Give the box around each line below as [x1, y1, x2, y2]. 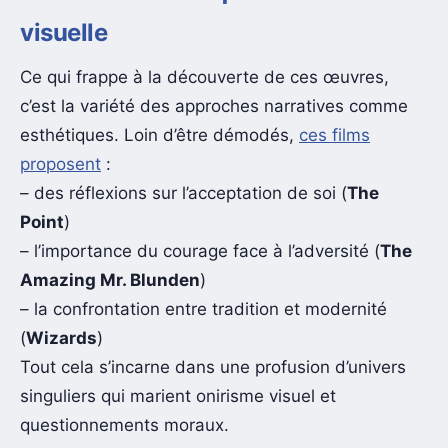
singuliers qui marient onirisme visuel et [20, 385, 336, 406]
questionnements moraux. [20, 414, 229, 435]
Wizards [26, 327, 97, 348]
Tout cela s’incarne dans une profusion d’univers [20, 356, 406, 377]
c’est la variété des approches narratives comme [20, 95, 408, 116]
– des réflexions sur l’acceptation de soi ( [20, 182, 347, 203]
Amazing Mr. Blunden [20, 269, 200, 290]
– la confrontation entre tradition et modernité [20, 298, 387, 319]
